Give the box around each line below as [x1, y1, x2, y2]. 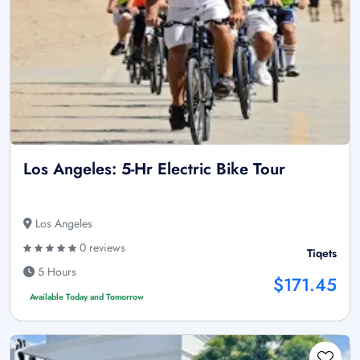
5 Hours [35, 263, 76, 280]
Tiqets [307, 244, 337, 261]
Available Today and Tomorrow [29, 290, 144, 303]
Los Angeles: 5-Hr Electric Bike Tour [23, 157, 285, 181]
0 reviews [76, 239, 125, 256]
